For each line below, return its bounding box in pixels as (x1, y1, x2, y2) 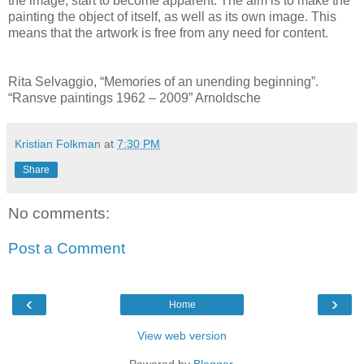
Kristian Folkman (15, 136, 101, 150)
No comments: (8, 204, 110, 222)
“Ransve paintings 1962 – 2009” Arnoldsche (8, 90, 264, 105)
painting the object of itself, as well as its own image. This (8, 9, 336, 24)
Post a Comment (8, 240, 125, 258)
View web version (137, 328, 227, 342)
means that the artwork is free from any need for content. (8, 25, 328, 40)
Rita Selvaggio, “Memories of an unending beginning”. (8, 74, 318, 89)
